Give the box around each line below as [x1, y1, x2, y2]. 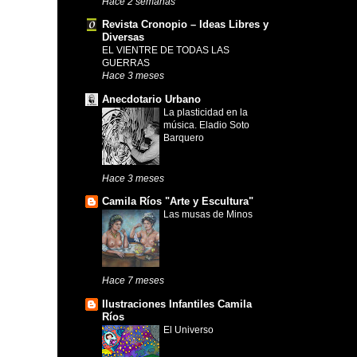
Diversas [102, 31, 144, 44]
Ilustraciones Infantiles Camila [102, 297, 252, 310]
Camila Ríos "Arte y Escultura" [102, 195, 253, 208]
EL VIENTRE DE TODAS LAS [102, 45, 229, 57]
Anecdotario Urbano [102, 92, 201, 105]
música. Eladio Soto [163, 119, 249, 131]
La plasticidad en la [163, 106, 248, 118]
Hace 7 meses [102, 275, 164, 286]
